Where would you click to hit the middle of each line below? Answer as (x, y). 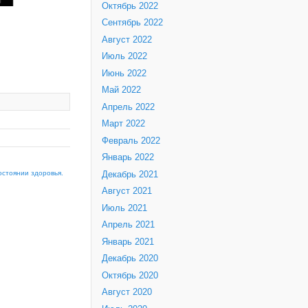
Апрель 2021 (128, 225)
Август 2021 (127, 191)
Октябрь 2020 (130, 275)
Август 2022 (127, 40)
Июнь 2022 (124, 73)
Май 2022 (121, 90)
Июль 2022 (124, 57)
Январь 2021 (128, 242)
